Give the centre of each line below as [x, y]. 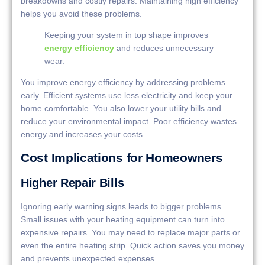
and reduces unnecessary [164, 48]
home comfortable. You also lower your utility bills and [121, 109]
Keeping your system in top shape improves [126, 35]
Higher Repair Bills [72, 182]
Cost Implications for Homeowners [122, 157]
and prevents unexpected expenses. [89, 258]
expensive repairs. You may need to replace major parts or [130, 232]
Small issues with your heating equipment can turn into [123, 219]
